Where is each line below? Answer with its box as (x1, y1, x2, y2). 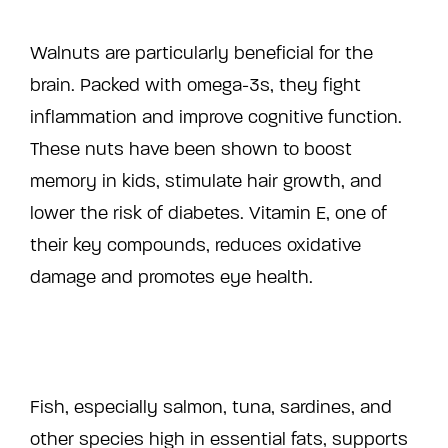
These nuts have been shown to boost (30, 137, 352, 160)
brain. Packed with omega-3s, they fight (30, 73, 361, 96)
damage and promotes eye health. (30, 265, 313, 288)
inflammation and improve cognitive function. (30, 105, 402, 128)
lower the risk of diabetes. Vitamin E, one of (30, 201, 387, 224)
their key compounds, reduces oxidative (30, 233, 361, 256)
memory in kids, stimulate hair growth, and (30, 169, 382, 192)
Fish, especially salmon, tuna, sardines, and (30, 395, 392, 418)
